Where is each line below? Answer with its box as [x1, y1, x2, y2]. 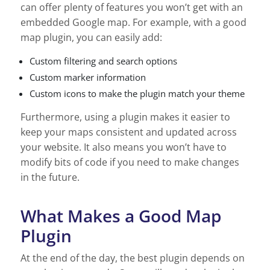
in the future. [20, 170, 80, 184]
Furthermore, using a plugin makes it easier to [20, 110, 230, 124]
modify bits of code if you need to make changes [20, 155, 239, 169]
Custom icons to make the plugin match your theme [30, 87, 245, 99]
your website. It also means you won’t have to [20, 140, 227, 154]
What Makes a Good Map [20, 204, 221, 227]
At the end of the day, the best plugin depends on [20, 251, 245, 265]
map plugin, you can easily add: [20, 30, 162, 44]
